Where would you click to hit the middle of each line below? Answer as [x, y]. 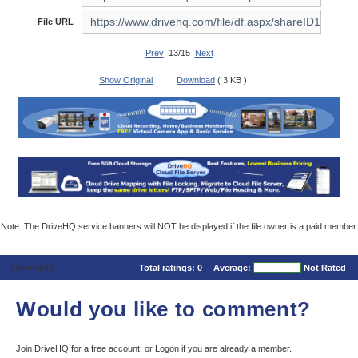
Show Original [126, 80]
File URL [55, 22]
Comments [32, 268]
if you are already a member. [235, 349]
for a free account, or [113, 349]
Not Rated [325, 268]
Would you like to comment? [163, 310]
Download [196, 80]
